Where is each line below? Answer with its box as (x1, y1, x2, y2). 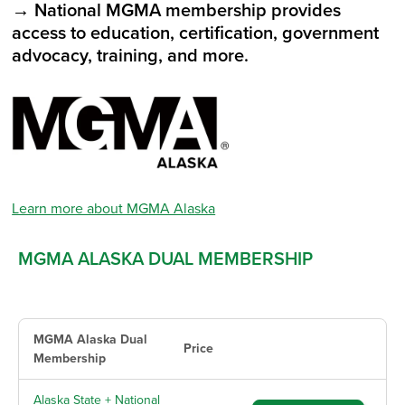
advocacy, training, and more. (12, 45, 254, 68)
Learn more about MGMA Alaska (12, 200, 216, 219)
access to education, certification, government (12, 23, 380, 45)
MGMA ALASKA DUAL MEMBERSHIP (17, 249, 313, 271)
